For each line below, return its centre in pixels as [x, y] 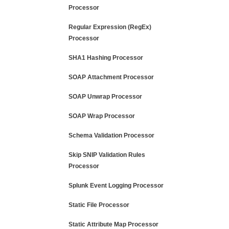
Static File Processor [99, 205]
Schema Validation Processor [111, 135]
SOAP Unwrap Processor [105, 97]
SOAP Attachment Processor [111, 77]
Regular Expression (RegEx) [110, 27]
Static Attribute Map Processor [113, 224]
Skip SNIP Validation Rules [107, 155]
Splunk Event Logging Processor [116, 186]
